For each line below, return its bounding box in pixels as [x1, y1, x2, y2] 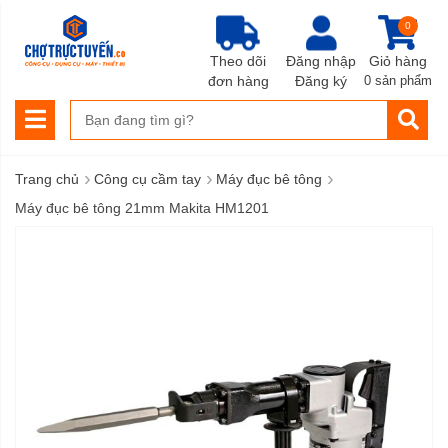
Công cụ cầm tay [94, 171, 201, 187]
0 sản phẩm [364, 73, 432, 88]
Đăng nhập [285, 52, 356, 69]
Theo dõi [210, 52, 266, 69]
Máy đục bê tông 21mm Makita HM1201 [15, 200, 269, 216]
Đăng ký [294, 72, 347, 89]
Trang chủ [15, 171, 79, 187]
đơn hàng [207, 72, 269, 89]
